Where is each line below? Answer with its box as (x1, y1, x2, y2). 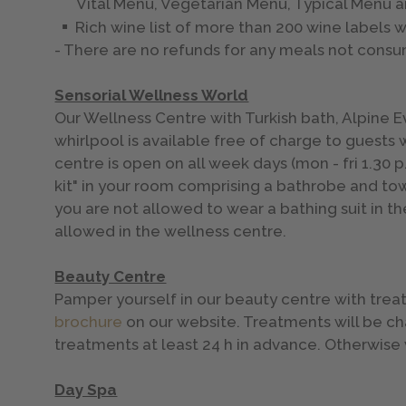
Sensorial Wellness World (54, 86, 249, 105)
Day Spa (54, 381, 118, 400)
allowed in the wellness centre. (54, 222, 287, 241)
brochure (54, 313, 123, 332)
